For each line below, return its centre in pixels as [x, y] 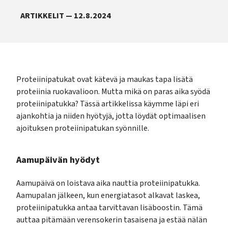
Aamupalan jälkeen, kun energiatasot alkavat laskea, [108, 196]
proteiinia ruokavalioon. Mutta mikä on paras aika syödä [113, 91]
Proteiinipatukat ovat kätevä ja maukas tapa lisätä [105, 79]
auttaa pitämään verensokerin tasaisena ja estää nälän [112, 220]
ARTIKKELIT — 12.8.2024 [66, 16]
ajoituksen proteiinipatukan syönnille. [83, 128]
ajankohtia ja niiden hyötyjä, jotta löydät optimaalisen [111, 116]
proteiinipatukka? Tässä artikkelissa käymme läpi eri [108, 104]
